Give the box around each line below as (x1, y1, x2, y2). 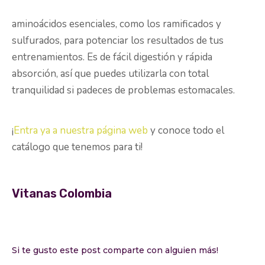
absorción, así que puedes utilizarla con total (12, 67, 209, 81)
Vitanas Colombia (12, 186, 112, 201)
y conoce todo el (148, 124, 224, 138)
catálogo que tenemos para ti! (12, 140, 143, 154)
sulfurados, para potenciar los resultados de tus (12, 34, 224, 48)
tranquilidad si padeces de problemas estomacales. (12, 83, 235, 98)
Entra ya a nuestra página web (14, 124, 148, 138)
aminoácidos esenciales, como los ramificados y (12, 17, 221, 31)
